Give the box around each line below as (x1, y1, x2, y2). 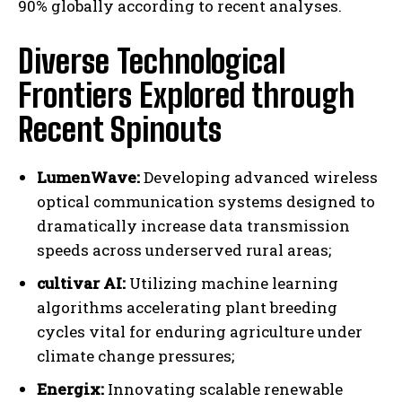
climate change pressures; (37, 345, 234, 367)
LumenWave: (37, 167, 140, 188)
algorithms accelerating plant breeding (37, 297, 337, 319)
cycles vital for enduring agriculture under (37, 321, 363, 343)
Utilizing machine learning (126, 273, 338, 294)
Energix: (37, 379, 104, 400)
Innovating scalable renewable (104, 379, 343, 400)
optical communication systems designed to (37, 191, 375, 213)
